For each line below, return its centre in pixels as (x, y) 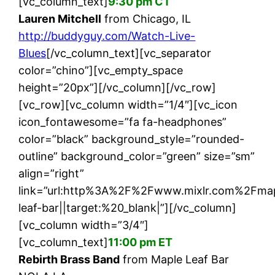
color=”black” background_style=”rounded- (132, 139)
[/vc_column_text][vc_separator (129, 53)
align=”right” (52, 173)
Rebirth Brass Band (69, 259)
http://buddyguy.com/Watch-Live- (107, 36)
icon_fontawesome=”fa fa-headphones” (123, 122)
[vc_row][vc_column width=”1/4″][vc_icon (128, 105)
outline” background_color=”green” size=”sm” (137, 156)
